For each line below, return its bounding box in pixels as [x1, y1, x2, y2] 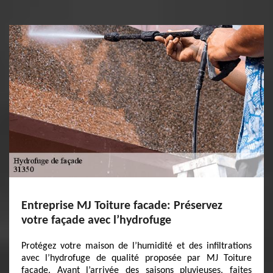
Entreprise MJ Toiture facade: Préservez [21, 200, 222, 212]
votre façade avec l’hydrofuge [21, 214, 171, 227]
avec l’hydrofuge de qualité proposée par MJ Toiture [21, 253, 252, 263]
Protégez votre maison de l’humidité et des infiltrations [21, 241, 252, 251]
